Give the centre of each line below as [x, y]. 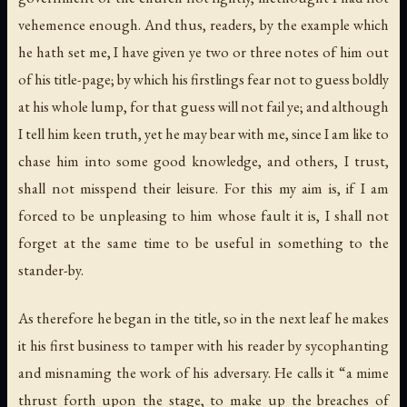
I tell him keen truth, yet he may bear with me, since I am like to [203, 134]
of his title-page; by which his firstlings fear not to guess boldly [203, 79]
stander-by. [51, 270]
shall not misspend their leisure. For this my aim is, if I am [203, 189]
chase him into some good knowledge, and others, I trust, [203, 161]
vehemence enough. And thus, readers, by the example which [203, 25]
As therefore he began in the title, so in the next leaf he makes [203, 318]
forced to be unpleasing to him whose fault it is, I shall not [203, 216]
